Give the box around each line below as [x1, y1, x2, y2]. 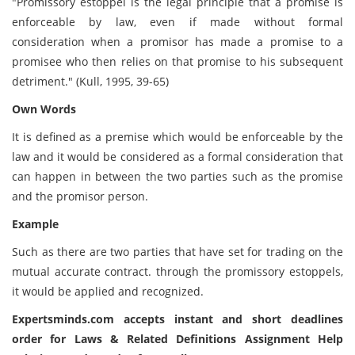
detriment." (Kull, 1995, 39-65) [12, 74, 169, 89]
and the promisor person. [12, 189, 148, 204]
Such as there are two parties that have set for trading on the [12, 244, 343, 259]
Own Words [12, 101, 76, 116]
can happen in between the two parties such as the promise [12, 169, 343, 184]
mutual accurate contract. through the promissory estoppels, [12, 264, 343, 279]
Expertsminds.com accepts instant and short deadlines [12, 311, 343, 326]
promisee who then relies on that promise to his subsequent [12, 54, 343, 69]
